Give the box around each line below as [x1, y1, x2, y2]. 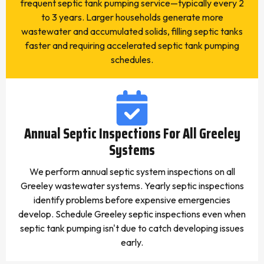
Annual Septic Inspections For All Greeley [24, 123, 240, 145]
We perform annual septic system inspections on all [29, 166, 235, 177]
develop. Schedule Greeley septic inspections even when [18, 208, 246, 220]
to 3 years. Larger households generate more [41, 11, 223, 23]
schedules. [111, 54, 153, 65]
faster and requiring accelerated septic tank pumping [25, 39, 239, 51]
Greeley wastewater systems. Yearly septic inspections [20, 180, 244, 192]
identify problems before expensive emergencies [34, 194, 230, 206]
